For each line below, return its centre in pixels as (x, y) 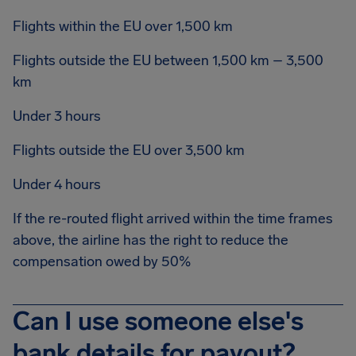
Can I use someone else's (158, 321)
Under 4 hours (57, 184)
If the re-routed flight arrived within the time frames (173, 219)
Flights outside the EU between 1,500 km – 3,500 (168, 60)
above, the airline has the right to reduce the (151, 240)
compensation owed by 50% (102, 261)
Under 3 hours (57, 116)
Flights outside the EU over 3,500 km (129, 150)
